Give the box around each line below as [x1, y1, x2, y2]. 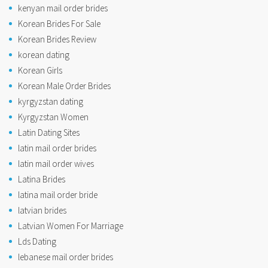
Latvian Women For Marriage [18, 220, 123, 232]
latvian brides [18, 205, 66, 217]
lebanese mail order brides [18, 251, 113, 263]
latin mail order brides [18, 142, 96, 154]
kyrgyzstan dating [18, 96, 83, 108]
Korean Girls [18, 65, 62, 77]
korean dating [18, 49, 69, 61]
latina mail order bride [18, 189, 98, 201]
